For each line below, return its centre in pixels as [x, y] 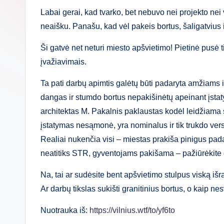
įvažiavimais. [63, 61]
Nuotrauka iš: [65, 210]
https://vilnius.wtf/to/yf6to [132, 210]
